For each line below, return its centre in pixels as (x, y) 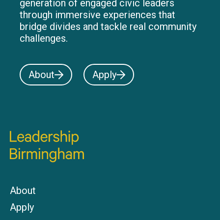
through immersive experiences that (97, 15)
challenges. (44, 38)
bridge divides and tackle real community (108, 27)
